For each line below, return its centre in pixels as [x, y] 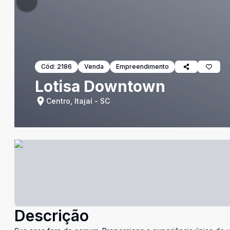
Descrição [52, 216]
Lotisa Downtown [100, 86]
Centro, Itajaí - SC [78, 101]
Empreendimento [142, 66]
